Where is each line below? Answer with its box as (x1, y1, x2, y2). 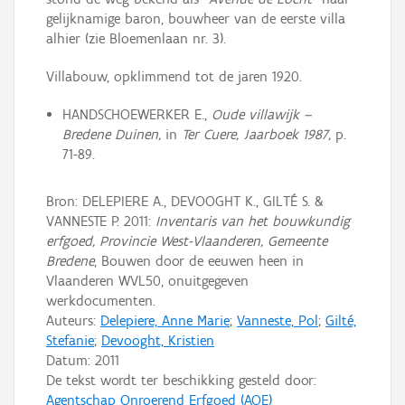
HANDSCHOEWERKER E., (61, 106, 212, 124)
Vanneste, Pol (237, 312, 318, 329)
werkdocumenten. (46, 292, 155, 309)
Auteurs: (46, 312, 100, 329)
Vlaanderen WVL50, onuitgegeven (46, 272, 249, 289)
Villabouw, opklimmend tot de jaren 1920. (46, 68, 302, 86)
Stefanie (46, 332, 94, 349)
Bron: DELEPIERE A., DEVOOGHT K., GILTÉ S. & (46, 193, 324, 210)
